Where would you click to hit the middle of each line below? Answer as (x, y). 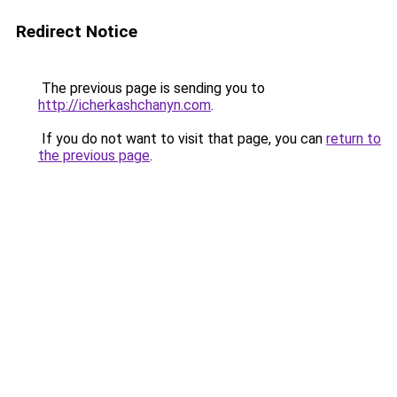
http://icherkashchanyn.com (125, 105)
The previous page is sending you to (152, 88)
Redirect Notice (77, 31)
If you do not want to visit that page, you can (182, 139)
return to (354, 139)
